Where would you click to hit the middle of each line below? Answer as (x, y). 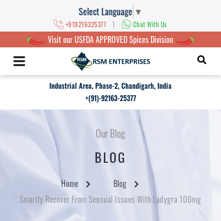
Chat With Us (150, 24)
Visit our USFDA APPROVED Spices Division (110, 40)
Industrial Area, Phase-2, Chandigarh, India (110, 86)
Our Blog (110, 133)
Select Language (106, 11)
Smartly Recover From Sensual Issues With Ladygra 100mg (110, 199)
